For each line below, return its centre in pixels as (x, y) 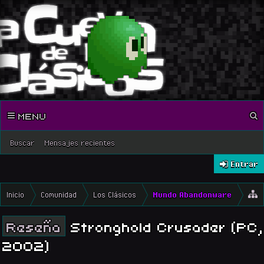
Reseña (34, 226)
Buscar (22, 143)
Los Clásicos (115, 194)
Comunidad (59, 194)
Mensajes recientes (80, 143)
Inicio (15, 194)
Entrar (244, 164)
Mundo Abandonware (192, 194)
